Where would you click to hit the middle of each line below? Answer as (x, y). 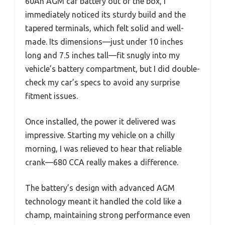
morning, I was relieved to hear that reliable (103, 148)
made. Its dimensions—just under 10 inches (104, 41)
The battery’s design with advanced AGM (100, 188)
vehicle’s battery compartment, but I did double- (113, 69)
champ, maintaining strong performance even (108, 215)
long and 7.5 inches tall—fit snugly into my (102, 55)
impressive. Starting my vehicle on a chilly (100, 135)
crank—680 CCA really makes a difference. (102, 162)
